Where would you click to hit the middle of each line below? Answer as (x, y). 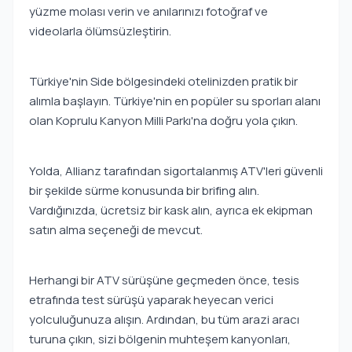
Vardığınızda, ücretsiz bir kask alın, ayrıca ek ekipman (171, 210)
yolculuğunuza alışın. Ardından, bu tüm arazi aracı (164, 319)
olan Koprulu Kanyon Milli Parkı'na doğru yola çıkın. (163, 121)
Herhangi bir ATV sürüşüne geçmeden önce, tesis (164, 280)
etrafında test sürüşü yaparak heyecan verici (151, 300)
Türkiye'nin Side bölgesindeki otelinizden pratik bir (163, 81)
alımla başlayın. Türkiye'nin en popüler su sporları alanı (175, 101)
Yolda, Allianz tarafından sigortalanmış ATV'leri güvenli (176, 171)
